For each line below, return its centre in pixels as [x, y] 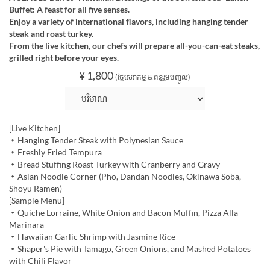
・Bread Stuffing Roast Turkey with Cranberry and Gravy [115, 165]
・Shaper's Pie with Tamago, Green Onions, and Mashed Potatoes [130, 249]
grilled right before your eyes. [64, 58]
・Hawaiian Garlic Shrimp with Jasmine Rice [92, 237]
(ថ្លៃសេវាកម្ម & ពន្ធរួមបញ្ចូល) [153, 77]
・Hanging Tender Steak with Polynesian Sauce [96, 140]
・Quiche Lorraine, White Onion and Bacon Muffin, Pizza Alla [124, 213]
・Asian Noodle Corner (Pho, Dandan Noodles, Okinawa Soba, [125, 177]
